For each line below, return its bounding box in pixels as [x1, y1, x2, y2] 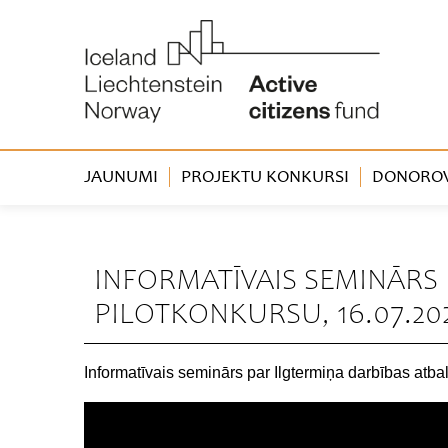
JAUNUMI [84, 169, 158, 188]
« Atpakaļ [84, 230, 138, 245]
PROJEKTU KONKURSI [181, 169, 349, 188]
